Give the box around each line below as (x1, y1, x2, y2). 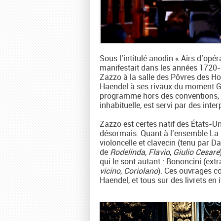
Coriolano (124, 165, 158, 176)
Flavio (148, 147, 170, 157)
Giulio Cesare (173, 147, 220, 157)
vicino (100, 165, 120, 176)
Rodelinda (110, 147, 145, 157)
